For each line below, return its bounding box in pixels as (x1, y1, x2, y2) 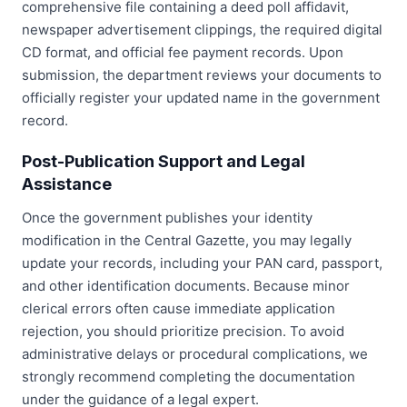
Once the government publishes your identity (22, 208, 313, 226)
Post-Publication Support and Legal (22, 151, 305, 171)
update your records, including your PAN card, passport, (22, 253, 382, 272)
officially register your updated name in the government (22, 88, 380, 106)
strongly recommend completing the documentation (22, 367, 355, 385)
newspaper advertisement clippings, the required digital (22, 20, 382, 38)
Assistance (22, 174, 112, 194)
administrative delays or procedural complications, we (22, 344, 368, 362)
